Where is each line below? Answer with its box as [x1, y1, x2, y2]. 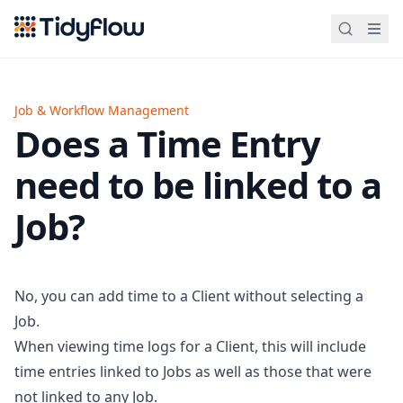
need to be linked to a [14, 160, 381, 210]
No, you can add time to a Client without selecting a [14, 286, 363, 306]
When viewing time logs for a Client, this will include [14, 336, 366, 356]
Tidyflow [13, 28, 71, 49]
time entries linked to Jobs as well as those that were [14, 362, 372, 381]
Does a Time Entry [14, 119, 320, 168]
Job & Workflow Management [14, 102, 189, 119]
